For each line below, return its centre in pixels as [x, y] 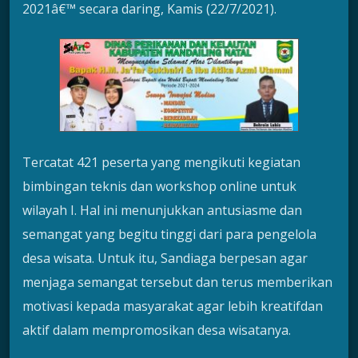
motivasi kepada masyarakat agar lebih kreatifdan [173, 306]
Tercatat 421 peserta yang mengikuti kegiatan [161, 162]
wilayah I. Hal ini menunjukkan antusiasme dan [162, 210]
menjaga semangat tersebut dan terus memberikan [177, 282]
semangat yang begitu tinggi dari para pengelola [169, 234]
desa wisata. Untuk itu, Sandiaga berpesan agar [165, 258]
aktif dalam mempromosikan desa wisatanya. [157, 330]
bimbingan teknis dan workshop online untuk [159, 186]
